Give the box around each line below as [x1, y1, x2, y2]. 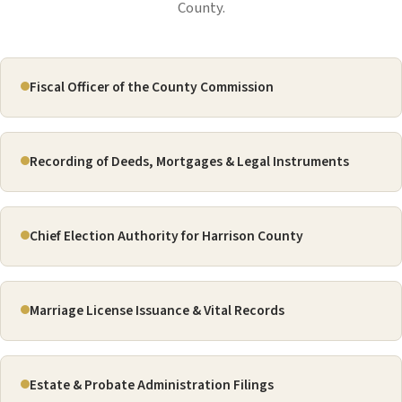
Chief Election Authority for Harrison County [30, 226, 303, 247]
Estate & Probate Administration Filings [30, 375, 274, 396]
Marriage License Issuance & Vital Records [30, 301, 284, 321]
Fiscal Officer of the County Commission [30, 77, 274, 98]
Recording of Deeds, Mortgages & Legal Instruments [30, 152, 349, 172]
